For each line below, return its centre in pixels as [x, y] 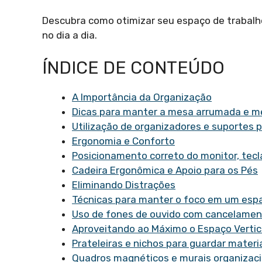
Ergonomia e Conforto [123, 141]
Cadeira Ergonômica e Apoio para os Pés [165, 170]
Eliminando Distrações [124, 185]
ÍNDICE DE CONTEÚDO [133, 68]
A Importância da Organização [142, 97]
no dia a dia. [70, 35]
